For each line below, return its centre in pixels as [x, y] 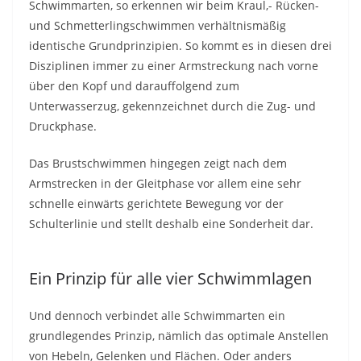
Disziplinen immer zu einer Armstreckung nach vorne [174, 65]
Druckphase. [63, 126]
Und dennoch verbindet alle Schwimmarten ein [157, 316]
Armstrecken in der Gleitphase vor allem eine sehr [165, 183]
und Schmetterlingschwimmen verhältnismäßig [158, 25]
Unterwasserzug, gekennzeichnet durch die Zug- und [172, 106]
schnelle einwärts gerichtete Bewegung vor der [156, 203]
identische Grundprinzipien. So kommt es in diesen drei [180, 45]
